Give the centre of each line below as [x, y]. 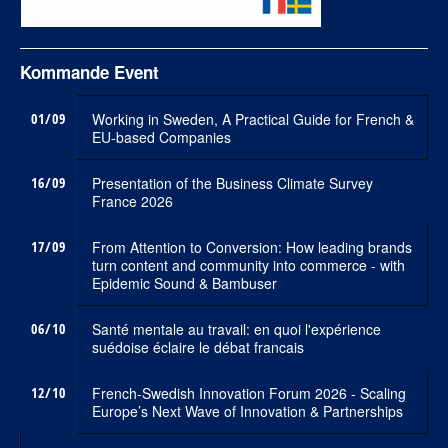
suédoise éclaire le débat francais [198, 347]
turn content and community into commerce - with [248, 265]
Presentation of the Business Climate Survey [232, 183]
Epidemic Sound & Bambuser [184, 283]
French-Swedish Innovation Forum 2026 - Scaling [249, 393]
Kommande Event [89, 72]
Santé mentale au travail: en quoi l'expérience [236, 329]
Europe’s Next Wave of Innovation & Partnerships [247, 411]
